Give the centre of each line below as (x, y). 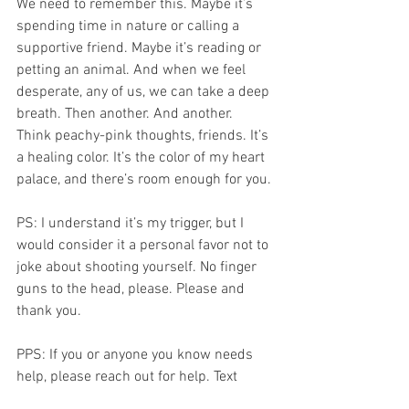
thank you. (54, 311)
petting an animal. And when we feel (133, 70)
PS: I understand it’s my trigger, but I (132, 223)
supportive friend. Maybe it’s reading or (141, 48)
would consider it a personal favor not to (144, 245)
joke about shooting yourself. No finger (138, 267)
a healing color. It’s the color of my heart (142, 157)
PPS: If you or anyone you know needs (136, 355)
